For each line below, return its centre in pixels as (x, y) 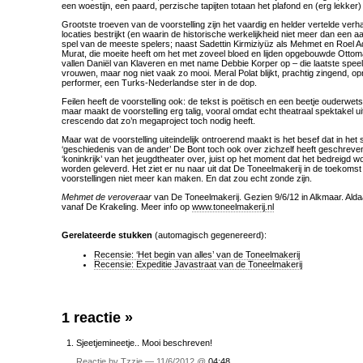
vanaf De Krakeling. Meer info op (127, 207)
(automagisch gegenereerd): (209, 235)
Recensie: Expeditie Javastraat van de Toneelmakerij (198, 264)
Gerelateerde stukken (107, 235)
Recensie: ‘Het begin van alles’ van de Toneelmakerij (197, 254)
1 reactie (93, 318)
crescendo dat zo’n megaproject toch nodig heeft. (158, 121)
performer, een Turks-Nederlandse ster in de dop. (159, 83)
